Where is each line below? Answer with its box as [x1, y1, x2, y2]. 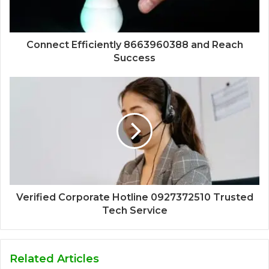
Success [113, 52, 156, 64]
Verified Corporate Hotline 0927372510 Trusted [16, 191, 253, 203]
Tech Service [101, 204, 168, 216]
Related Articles [10, 252, 99, 265]
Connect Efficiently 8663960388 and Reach [26, 38, 243, 50]
